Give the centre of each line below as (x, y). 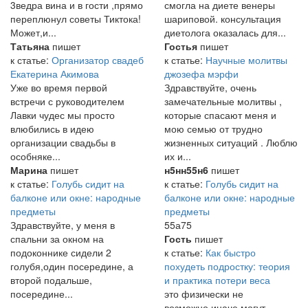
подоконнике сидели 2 (61, 253)
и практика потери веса (217, 280)
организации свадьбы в (63, 143)
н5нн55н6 (186, 170)
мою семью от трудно (213, 129)
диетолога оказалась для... (225, 33)
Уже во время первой (59, 88)
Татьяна (31, 46)
